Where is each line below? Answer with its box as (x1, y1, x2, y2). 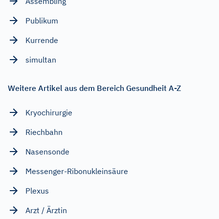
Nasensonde (25, 146, 69, 156)
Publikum (25, 15, 58, 25)
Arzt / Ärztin (25, 205, 67, 215)
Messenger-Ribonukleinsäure (25, 166, 128, 176)
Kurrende (25, 35, 58, 45)
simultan (25, 54, 56, 65)
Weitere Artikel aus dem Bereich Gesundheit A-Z (8, 83, 181, 93)
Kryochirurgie (25, 107, 72, 117)
